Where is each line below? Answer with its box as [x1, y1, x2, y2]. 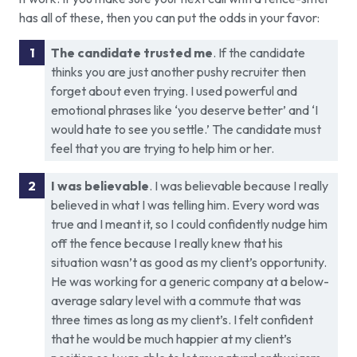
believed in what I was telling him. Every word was [51, 197, 320, 214]
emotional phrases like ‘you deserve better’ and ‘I [51, 102, 318, 119]
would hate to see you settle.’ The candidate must [51, 121, 321, 138]
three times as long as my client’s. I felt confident [51, 312, 313, 328]
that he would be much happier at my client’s [51, 331, 292, 347]
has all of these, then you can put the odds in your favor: [19, 10, 320, 26]
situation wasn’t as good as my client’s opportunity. [51, 254, 327, 271]
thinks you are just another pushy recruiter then [51, 64, 306, 80]
